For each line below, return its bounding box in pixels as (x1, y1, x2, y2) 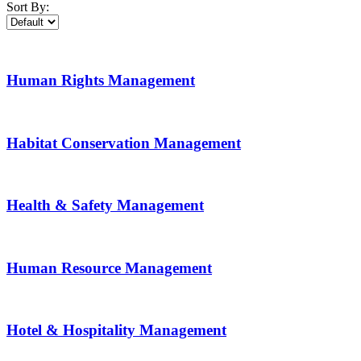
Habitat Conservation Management (6, 134, 241, 151)
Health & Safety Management (6, 197, 204, 214)
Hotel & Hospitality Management (6, 322, 226, 339)
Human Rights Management (6, 72, 195, 89)
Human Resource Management (6, 259, 212, 276)
